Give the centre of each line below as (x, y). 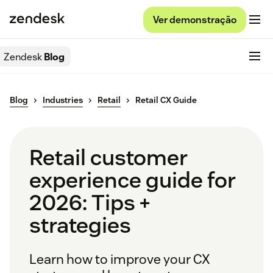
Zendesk (23, 57)
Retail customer (108, 158)
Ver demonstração (195, 19)
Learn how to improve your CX (120, 259)
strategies (80, 225)
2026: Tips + (90, 203)
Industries (63, 100)
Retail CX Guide (166, 100)
